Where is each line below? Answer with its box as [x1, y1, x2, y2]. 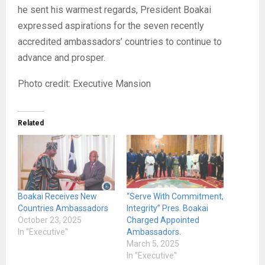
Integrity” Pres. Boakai [127, 203, 208, 213]
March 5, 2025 [127, 238, 179, 248]
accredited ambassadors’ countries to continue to [18, 36, 222, 47]
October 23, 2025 [18, 215, 82, 225]
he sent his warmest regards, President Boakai [18, 4, 211, 15]
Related [18, 119, 44, 127]
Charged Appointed [127, 215, 199, 225]
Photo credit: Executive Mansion [18, 78, 151, 89]
